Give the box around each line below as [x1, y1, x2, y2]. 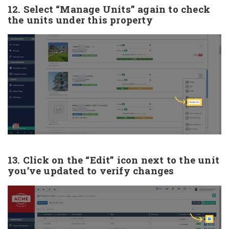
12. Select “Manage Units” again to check [8, 2, 211, 15]
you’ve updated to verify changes [8, 164, 174, 177]
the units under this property [8, 13, 153, 26]
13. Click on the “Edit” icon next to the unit [8, 153, 220, 167]
